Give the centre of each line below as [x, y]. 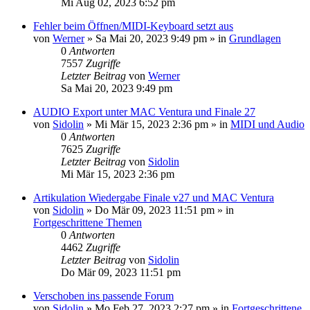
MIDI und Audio [267, 124]
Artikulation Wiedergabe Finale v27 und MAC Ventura [154, 197]
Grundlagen [255, 38]
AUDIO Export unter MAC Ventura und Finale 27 [144, 111]
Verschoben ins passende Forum [103, 295]
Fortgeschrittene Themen [88, 222]
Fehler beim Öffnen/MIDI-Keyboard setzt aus [133, 26]
